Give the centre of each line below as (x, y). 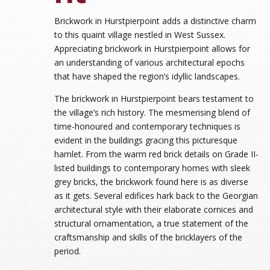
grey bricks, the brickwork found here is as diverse (151, 181)
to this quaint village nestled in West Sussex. (140, 34)
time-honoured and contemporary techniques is (147, 126)
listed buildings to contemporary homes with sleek (152, 168)
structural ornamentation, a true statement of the (151, 223)
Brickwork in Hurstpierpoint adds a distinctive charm (155, 20)
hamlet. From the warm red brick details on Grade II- (156, 154)
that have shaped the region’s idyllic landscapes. (147, 76)
